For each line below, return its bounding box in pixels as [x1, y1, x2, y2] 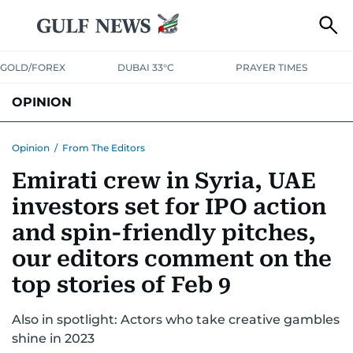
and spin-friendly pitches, [12, 220, 316, 246]
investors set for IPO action [12, 194, 326, 220]
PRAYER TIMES [235, 61, 307, 73]
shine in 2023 [12, 331, 95, 346]
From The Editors [62, 142, 145, 154]
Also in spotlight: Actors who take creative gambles [12, 312, 340, 327]
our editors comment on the [12, 246, 332, 272]
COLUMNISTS [12, 132, 87, 147]
